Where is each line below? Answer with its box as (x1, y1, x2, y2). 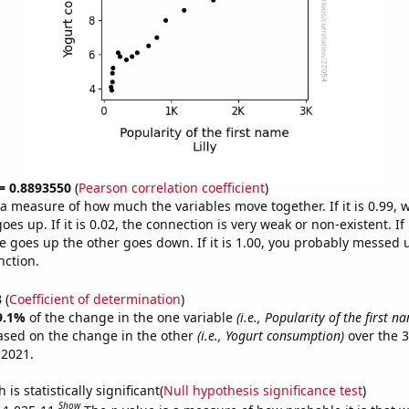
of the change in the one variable (28, 308, 236, 326)
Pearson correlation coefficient (78, 179, 265, 196)
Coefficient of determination (8, 289, 181, 308)
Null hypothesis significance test (163, 381, 362, 399)
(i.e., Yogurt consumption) (196, 326, 344, 344)
